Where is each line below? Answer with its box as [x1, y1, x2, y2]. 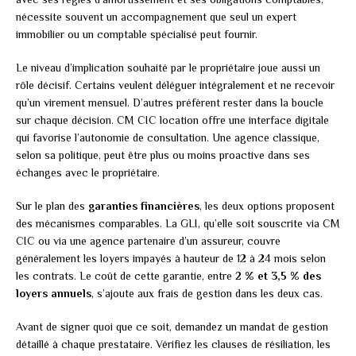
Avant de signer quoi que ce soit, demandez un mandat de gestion [16, 320, 328, 334]
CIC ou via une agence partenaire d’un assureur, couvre [16, 234, 281, 248]
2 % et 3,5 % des [235, 269, 321, 283]
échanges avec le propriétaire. [16, 166, 160, 180]
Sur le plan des [16, 199, 88, 213]
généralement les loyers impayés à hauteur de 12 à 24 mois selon [16, 252, 326, 265]
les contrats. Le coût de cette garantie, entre [16, 269, 235, 283]
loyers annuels [16, 287, 91, 300]
